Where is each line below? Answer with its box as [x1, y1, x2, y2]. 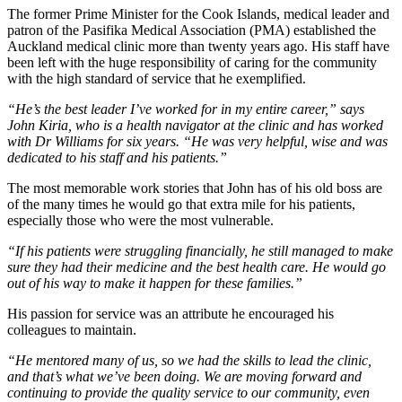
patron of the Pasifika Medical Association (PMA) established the [7, 22, 376, 38]
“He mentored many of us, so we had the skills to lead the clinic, [7, 352, 371, 368]
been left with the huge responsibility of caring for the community [7, 54, 377, 70]
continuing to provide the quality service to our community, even [7, 384, 370, 400]
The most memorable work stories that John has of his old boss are [7, 179, 382, 196]
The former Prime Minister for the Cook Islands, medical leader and [7, 5, 389, 22]
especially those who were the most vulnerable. [7, 212, 274, 228]
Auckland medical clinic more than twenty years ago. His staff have [7, 38, 389, 54]
